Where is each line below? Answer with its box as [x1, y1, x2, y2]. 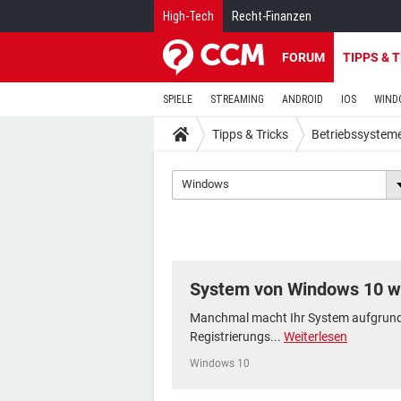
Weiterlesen [284, 329, 347, 344]
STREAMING [210, 93, 264, 106]
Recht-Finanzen [232, 9, 311, 23]
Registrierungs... [190, 329, 284, 344]
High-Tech [163, 9, 214, 23]
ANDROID [282, 93, 323, 106]
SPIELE [163, 93, 192, 106]
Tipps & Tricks [212, 126, 288, 141]
